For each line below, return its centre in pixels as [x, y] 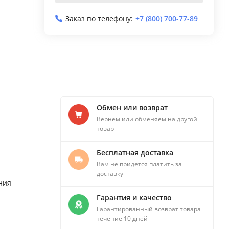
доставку [110, 173]
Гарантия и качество [134, 197]
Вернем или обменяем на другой [147, 119]
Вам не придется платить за [139, 164]
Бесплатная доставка [135, 152]
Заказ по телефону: [99, 18]
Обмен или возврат [132, 107]
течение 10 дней [122, 218]
